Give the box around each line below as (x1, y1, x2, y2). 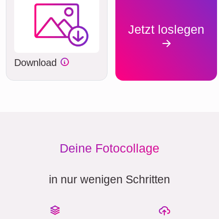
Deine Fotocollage (60, 141, 159, 155)
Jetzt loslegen (128, 22, 204, 37)
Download (14, 57, 60, 68)
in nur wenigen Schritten (49, 173, 170, 186)
